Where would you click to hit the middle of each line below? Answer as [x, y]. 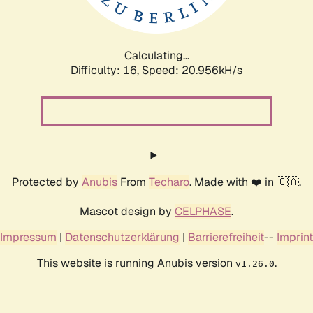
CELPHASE [203, 211]
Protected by [47, 182]
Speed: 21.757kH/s [192, 70]
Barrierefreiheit [226, 237]
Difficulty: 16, [106, 70]
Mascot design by [127, 211]
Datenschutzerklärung [122, 237]
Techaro [169, 182]
